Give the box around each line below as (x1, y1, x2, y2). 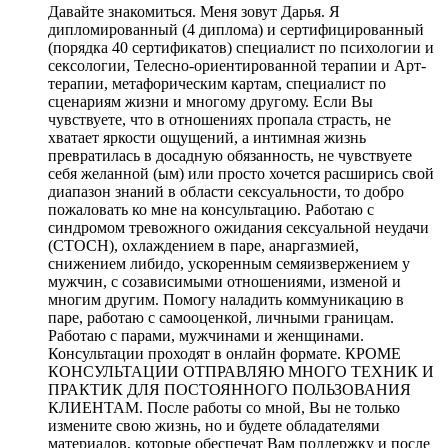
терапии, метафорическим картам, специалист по (48, 75, 386, 92)
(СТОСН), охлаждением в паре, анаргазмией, (48, 237, 359, 254)
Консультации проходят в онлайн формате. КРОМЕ (48, 345, 401, 362)
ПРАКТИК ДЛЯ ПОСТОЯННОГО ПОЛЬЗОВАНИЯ (48, 381, 411, 398)
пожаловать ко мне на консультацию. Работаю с (48, 201, 374, 218)
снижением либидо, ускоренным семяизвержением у (48, 255, 410, 272)
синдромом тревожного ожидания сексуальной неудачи (48, 219, 429, 236)
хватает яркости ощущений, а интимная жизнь (48, 129, 366, 146)
